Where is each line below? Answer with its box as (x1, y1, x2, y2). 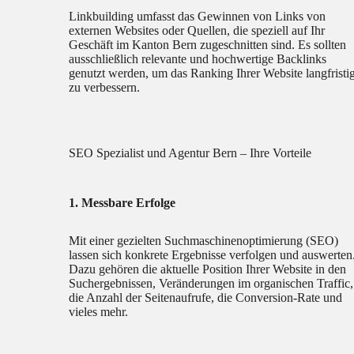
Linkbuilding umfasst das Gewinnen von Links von (69, 9, 326, 24)
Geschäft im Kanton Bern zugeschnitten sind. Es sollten (69, 38, 347, 52)
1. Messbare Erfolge (69, 196, 176, 210)
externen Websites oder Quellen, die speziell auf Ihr (69, 24, 326, 38)
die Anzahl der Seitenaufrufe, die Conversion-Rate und (69, 291, 343, 305)
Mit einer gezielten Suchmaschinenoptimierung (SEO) (69, 234, 339, 248)
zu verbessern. (69, 81, 141, 95)
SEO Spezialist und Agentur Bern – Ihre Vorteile (69, 146, 312, 160)
